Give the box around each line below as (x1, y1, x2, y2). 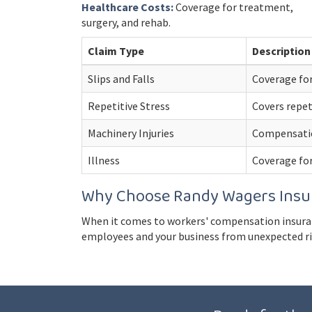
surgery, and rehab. (81, 15, 171, 29)
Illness (88, 153, 120, 167)
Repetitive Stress (88, 99, 170, 113)
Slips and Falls (88, 72, 155, 86)
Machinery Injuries (88, 126, 174, 140)
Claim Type (88, 44, 144, 58)
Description (252, 44, 311, 58)
